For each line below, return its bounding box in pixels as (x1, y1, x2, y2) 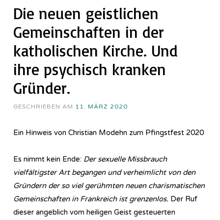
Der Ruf (168, 194, 197, 203)
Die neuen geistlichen (13, 3, 159, 23)
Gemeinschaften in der (13, 22, 164, 42)
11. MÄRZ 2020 (75, 103, 128, 110)
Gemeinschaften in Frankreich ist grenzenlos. (13, 194, 168, 203)
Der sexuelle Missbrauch (83, 154, 167, 164)
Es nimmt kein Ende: (13, 154, 83, 164)
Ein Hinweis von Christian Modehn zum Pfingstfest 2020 (13, 128, 204, 137)
